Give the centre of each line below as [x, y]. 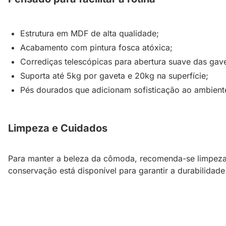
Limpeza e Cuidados [58, 128]
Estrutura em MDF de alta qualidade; [90, 34]
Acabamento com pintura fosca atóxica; [96, 48]
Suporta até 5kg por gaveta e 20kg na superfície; [114, 76]
